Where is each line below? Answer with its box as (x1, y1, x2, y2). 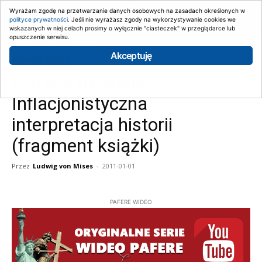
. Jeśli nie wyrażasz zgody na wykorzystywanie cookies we (68, 16, 236, 23)
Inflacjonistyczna (12, 92, 147, 115)
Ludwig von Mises (33, 161, 93, 170)
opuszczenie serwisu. (9, 33, 70, 40)
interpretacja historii (12, 113, 173, 136)
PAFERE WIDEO (110, 198, 152, 205)
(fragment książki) (12, 135, 160, 157)
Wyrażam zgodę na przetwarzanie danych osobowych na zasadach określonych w (9, 7, 245, 14)
